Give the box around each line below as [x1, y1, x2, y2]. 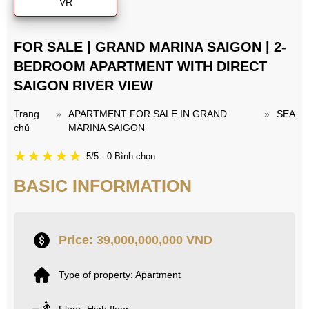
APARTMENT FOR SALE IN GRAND [68, 108, 227, 120]
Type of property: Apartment [59, 269, 181, 281]
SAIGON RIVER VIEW [14, 78, 153, 94]
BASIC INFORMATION [14, 176, 192, 196]
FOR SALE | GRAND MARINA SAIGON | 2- [14, 39, 286, 55]
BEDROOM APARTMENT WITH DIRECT [14, 59, 267, 74]
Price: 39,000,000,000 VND [59, 232, 212, 247]
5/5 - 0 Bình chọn [86, 150, 155, 161]
